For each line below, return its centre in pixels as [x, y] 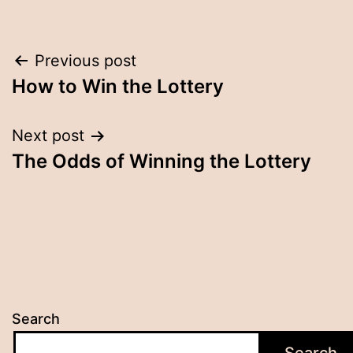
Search [36, 319]
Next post [48, 136]
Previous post [85, 61]
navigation [80, 101]
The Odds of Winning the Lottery [162, 162]
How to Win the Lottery [118, 87]
